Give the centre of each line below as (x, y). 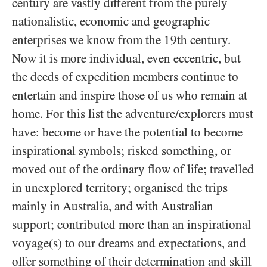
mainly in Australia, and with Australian (113, 206)
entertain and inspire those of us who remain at (130, 95)
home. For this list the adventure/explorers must (133, 114)
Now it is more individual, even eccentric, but (126, 58)
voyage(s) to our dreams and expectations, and (129, 243)
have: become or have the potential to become (127, 132)
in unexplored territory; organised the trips (120, 188)
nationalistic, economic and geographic (111, 21)
